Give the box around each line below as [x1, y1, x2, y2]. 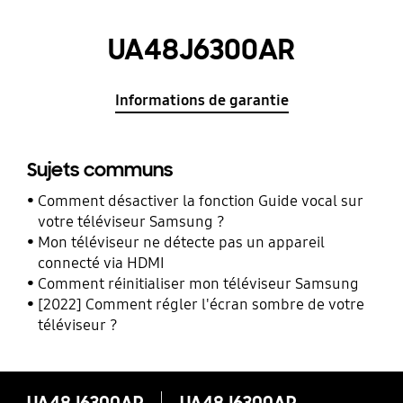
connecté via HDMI [38, 253, 166, 273]
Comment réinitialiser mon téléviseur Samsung [38, 273, 360, 293]
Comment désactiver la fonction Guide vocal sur [38, 191, 364, 210]
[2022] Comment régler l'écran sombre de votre [38, 294, 365, 314]
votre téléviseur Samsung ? [38, 211, 226, 231]
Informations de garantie [114, 90, 289, 110]
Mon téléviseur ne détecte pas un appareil [38, 232, 326, 252]
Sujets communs [26, 158, 173, 183]
